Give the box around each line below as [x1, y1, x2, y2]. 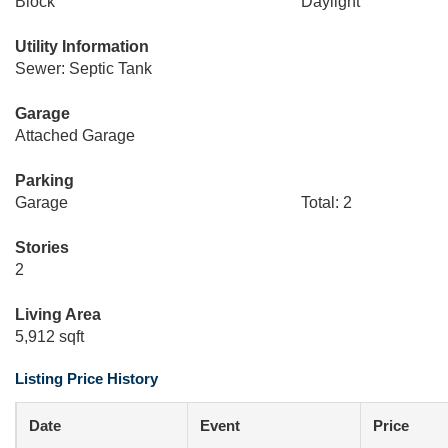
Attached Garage [15, 127, 135, 144]
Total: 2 [300, 194, 352, 211]
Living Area [15, 306, 101, 323]
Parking [15, 172, 74, 189]
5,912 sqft [15, 328, 84, 345]
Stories [15, 239, 69, 256]
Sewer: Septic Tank [15, 60, 152, 77]
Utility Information [15, 38, 149, 55]
